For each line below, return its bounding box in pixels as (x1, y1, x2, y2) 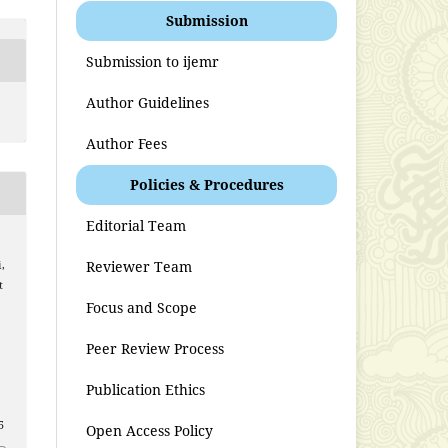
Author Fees (86, 133, 168, 153)
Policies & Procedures (129, 174, 284, 194)
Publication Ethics (86, 379, 206, 399)
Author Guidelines (86, 92, 210, 112)
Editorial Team (86, 215, 187, 235)
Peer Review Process (86, 338, 225, 358)
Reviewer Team (86, 256, 193, 276)
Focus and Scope (86, 297, 198, 317)
